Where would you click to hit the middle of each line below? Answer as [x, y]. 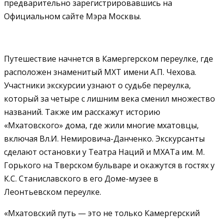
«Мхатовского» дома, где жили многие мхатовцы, [101, 125]
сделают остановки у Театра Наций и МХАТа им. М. [104, 152]
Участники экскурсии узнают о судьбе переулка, [97, 85]
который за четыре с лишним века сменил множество [110, 98]
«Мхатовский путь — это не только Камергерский [102, 213]
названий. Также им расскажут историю [82, 112]
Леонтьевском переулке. [53, 192]
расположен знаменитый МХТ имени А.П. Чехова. [100, 72]
